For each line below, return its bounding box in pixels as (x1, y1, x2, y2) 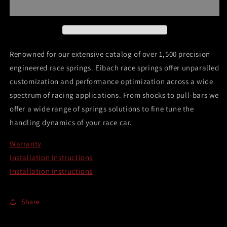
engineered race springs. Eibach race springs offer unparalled (10, 63, 219, 73)
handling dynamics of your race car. (10, 118, 133, 128)
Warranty (10, 139, 42, 149)
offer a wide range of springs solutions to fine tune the (10, 104, 194, 114)
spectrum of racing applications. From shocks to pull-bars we (10, 90, 219, 100)
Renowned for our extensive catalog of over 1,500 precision (10, 49, 210, 59)
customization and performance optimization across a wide (10, 77, 213, 87)
